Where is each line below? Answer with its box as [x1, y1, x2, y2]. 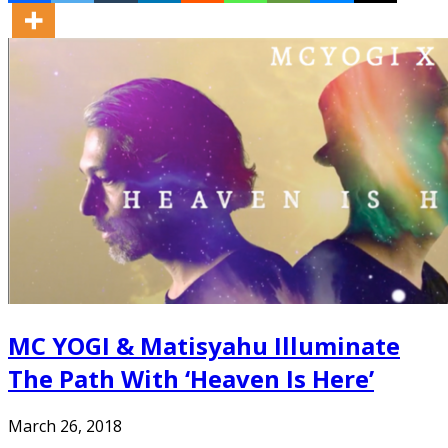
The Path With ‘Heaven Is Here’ [8, 362, 374, 396]
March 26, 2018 [8, 415, 122, 438]
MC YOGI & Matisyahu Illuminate [8, 329, 400, 363]
